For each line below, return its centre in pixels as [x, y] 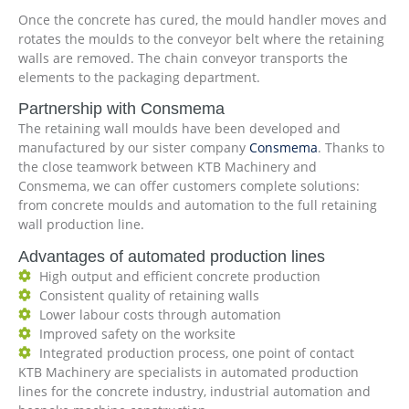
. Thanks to [351, 148]
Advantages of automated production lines [172, 256]
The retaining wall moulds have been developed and [179, 129]
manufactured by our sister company [134, 148]
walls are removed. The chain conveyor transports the [183, 58]
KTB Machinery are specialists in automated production [189, 372]
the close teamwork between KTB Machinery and [168, 167]
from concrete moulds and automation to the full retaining [198, 205]
